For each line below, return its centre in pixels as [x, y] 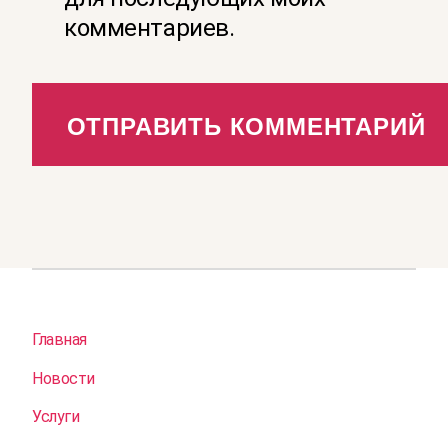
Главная [59, 339]
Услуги [56, 417]
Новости [63, 378]
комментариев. [149, 28]
